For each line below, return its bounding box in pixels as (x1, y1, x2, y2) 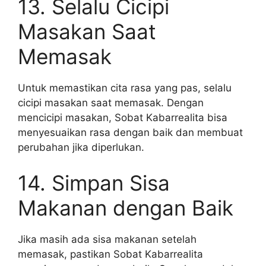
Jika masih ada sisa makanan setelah (18, 233, 197, 245)
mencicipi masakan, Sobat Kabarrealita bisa (18, 112, 227, 123)
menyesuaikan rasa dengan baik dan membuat (18, 126, 243, 138)
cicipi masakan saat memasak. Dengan (18, 97, 204, 109)
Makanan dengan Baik (18, 195, 233, 220)
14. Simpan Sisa (18, 170, 170, 195)
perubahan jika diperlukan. (18, 141, 144, 153)
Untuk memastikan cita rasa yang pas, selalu (18, 82, 232, 94)
